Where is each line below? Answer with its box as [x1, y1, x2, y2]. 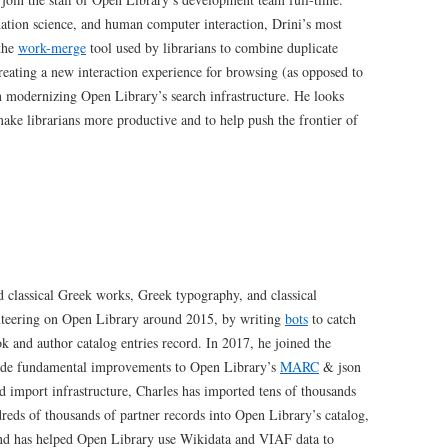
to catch [308, 309, 356, 329]
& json [319, 357, 361, 377]
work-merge [18, 38, 86, 58]
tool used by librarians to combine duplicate [86, 38, 338, 58]
